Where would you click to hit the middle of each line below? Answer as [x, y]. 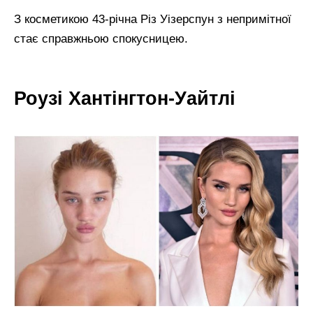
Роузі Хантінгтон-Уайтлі [125, 98]
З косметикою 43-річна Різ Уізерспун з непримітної [153, 20]
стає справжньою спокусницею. [101, 39]
